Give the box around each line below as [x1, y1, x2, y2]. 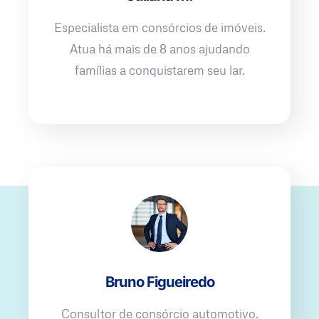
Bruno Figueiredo [105, 273, 214, 291]
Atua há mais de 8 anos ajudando [69, 41, 250, 57]
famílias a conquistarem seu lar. [74, 63, 245, 78]
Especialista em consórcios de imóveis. [53, 20, 266, 36]
